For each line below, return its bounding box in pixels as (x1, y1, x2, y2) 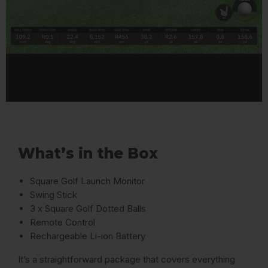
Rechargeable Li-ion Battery (30, 230, 145, 242)
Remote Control (30, 217, 95, 229)
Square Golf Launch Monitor (30, 175, 145, 187)
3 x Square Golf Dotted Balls (30, 203, 146, 215)
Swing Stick (30, 189, 77, 201)
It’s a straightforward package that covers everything (18, 254, 235, 266)
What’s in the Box (18, 144, 158, 163)
